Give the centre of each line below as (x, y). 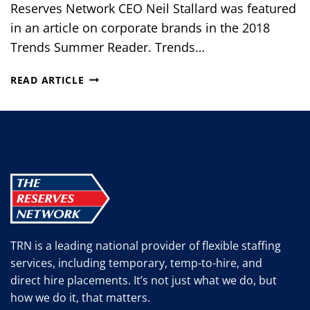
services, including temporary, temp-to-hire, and (136, 263)
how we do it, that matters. (80, 298)
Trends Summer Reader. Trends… (108, 47)
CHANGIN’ (110, 156)
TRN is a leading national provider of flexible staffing (146, 246)
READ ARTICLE (47, 80)
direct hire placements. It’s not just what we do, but (144, 281)
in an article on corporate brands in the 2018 (140, 27)
